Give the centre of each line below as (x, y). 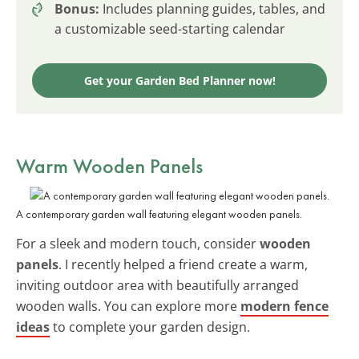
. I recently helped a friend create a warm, (183, 264)
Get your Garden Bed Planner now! (179, 80)
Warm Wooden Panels (109, 165)
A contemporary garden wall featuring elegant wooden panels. (159, 214)
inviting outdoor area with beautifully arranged (157, 285)
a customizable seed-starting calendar (170, 28)
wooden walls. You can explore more (128, 306)
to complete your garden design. (150, 327)
